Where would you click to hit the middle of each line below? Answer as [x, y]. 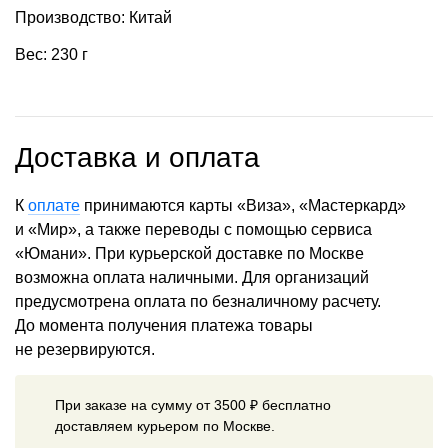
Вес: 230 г [51, 55]
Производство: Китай [93, 18]
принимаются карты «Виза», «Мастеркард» [243, 205]
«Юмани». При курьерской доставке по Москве [189, 253]
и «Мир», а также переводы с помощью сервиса [193, 229]
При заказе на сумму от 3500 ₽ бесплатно [193, 404]
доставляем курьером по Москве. [165, 425]
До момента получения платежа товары [164, 325]
